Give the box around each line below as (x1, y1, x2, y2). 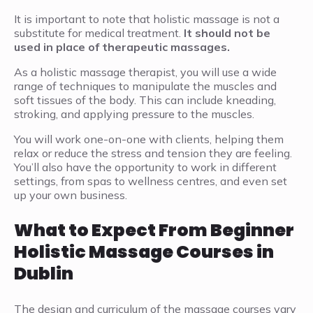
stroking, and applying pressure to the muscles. (14, 107, 254, 122)
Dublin (14, 261, 73, 286)
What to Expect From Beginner (14, 218, 294, 243)
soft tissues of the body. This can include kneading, (14, 93, 276, 108)
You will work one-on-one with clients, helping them (14, 132, 284, 147)
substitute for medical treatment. (14, 26, 184, 41)
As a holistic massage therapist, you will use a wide (14, 65, 277, 80)
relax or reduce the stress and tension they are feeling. (14, 146, 292, 161)
